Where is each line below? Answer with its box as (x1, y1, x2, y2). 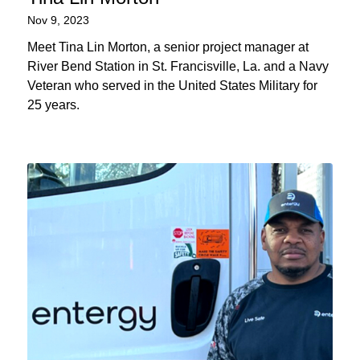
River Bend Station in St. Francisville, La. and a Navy (27, 59, 329, 74)
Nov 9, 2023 (27, 14, 89, 27)
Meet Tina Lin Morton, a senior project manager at (27, 40, 309, 55)
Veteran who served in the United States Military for (27, 79, 317, 93)
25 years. (27, 98, 80, 112)
